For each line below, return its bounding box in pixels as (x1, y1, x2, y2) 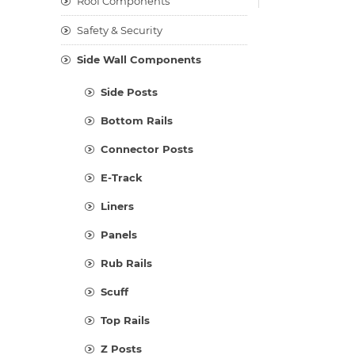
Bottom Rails (101, 114, 173, 127)
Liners (101, 200, 134, 212)
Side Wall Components (77, 53, 201, 66)
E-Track (101, 171, 143, 184)
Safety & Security (77, 24, 162, 36)
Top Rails (101, 314, 150, 326)
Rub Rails (101, 257, 152, 269)
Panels (101, 228, 137, 241)
